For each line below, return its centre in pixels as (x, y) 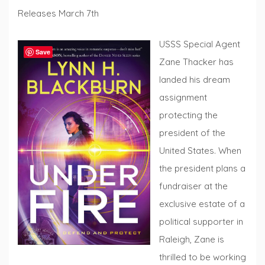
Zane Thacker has (196, 62)
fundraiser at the (193, 186)
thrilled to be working (203, 257)
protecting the (188, 115)
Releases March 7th (58, 13)
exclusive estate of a (202, 204)
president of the (192, 133)
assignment (183, 98)
